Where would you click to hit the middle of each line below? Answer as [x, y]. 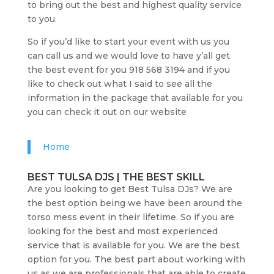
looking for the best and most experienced [122, 231]
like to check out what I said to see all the [120, 83]
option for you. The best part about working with [136, 259]
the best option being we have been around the [135, 203]
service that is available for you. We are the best [133, 245]
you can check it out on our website [107, 112]
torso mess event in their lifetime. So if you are [131, 217]
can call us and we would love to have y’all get [128, 55]
